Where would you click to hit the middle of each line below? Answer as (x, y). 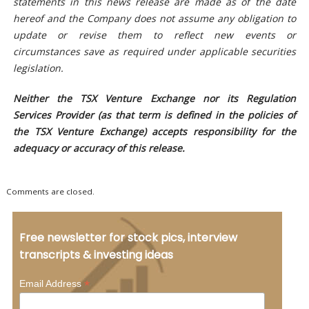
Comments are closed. (50, 191)
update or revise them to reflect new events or (154, 34)
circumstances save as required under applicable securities (154, 51)
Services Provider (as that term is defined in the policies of (154, 114)
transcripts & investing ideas (96, 255)
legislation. (39, 68)
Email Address (51, 284)
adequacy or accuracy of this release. (99, 148)
